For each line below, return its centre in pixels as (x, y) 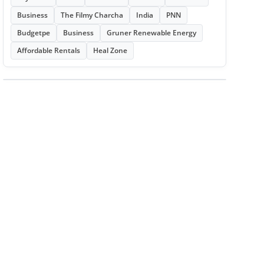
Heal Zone (110, 50)
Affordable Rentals (48, 50)
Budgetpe (33, 33)
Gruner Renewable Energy (151, 33)
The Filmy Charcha (92, 15)
